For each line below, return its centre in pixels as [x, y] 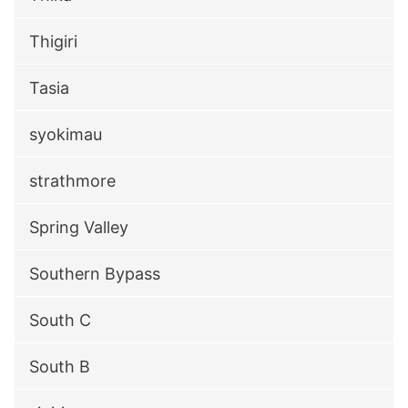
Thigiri [53, 41]
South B [60, 367]
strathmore [72, 181]
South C [60, 320]
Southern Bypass [95, 274]
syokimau [66, 134]
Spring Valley [79, 227]
